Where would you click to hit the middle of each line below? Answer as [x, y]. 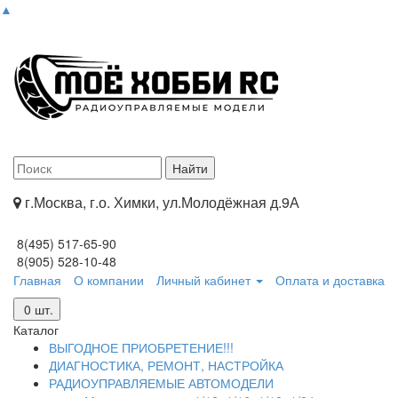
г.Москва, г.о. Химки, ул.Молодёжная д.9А [160, 202]
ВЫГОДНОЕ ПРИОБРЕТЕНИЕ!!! [141, 347]
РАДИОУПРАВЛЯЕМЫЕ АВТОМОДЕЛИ [161, 383]
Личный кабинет [203, 280]
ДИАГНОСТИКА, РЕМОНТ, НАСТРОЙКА [166, 365]
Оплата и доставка [330, 280]
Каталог [36, 330]
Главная [37, 280]
